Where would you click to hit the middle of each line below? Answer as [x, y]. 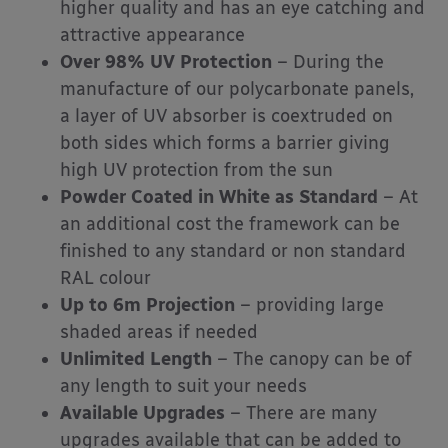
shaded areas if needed [159, 332]
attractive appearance [152, 35]
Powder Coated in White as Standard [221, 197]
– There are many [301, 413]
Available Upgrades [142, 413]
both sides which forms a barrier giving [225, 143]
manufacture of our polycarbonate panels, [237, 89]
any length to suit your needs [183, 386]
